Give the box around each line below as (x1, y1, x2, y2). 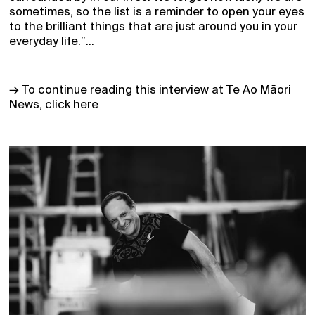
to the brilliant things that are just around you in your (9, 20, 297, 34)
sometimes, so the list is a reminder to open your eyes (9, 6, 304, 19)
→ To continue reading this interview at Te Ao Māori (9, 84, 291, 97)
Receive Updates (9, 212, 151, 232)
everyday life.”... (9, 35, 94, 49)
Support (9, 282, 76, 302)
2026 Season (9, 236, 122, 255)
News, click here (9, 98, 98, 112)
